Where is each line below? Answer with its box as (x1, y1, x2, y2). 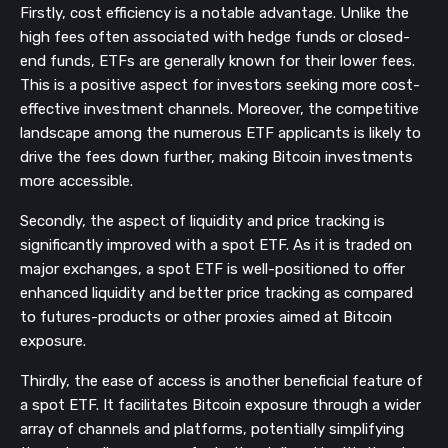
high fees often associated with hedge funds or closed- (20, 28, 410, 46)
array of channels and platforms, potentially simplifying (20, 420, 404, 438)
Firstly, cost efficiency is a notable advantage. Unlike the (20, 4, 409, 22)
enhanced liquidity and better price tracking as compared (20, 284, 413, 302)
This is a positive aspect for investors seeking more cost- (20, 76, 420, 94)
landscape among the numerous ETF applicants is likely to (20, 124, 421, 142)
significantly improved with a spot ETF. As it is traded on (20, 236, 412, 254)
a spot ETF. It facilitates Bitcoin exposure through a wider (20, 396, 421, 414)
